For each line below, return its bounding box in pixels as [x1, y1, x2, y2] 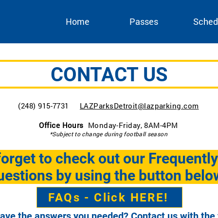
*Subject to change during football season [50, 130, 167, 138]
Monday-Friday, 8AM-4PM [88, 120, 178, 130]
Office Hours [39, 120, 88, 130]
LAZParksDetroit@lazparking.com [80, 101, 199, 110]
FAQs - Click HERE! [48, 190, 169, 204]
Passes [129, 16, 158, 27]
